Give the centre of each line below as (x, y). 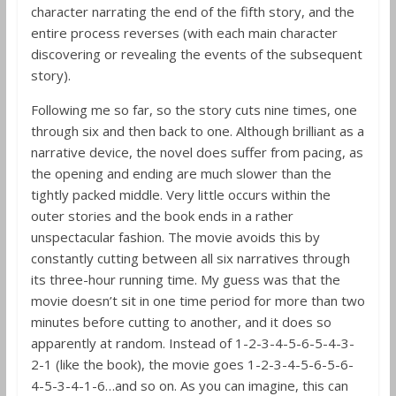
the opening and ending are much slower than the (181, 173)
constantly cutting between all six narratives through (190, 258)
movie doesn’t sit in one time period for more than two (198, 301)
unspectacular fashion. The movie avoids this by (175, 237)
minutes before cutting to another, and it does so (181, 322)
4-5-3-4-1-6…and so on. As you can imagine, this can (189, 385)
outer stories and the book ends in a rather (162, 216)
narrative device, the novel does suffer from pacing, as (197, 152)
